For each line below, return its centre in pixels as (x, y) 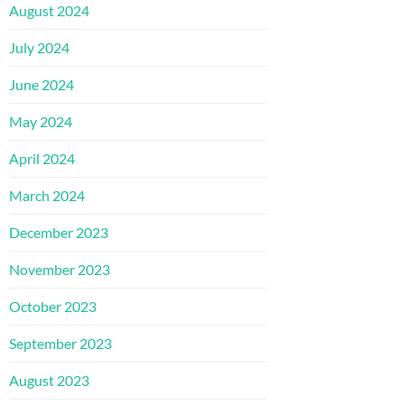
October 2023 (53, 306)
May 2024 (41, 121)
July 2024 (39, 47)
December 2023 (59, 232)
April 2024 (42, 158)
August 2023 (49, 380)
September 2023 (60, 343)
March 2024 (47, 195)
